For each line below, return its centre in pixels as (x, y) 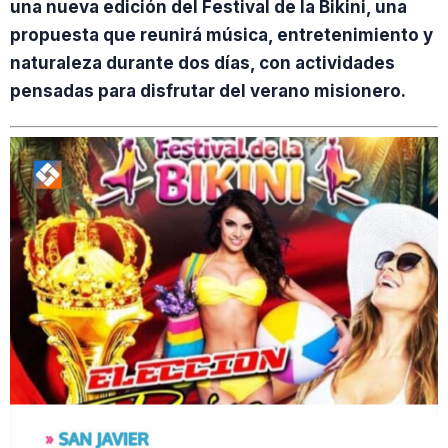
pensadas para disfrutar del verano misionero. (208, 91)
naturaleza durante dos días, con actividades (202, 63)
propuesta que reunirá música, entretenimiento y (221, 35)
